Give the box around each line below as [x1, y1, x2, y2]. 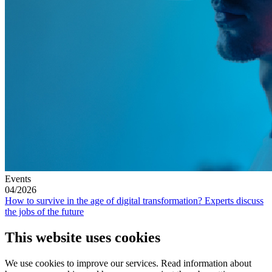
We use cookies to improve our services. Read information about [5, 257, 251, 268]
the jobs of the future [5, 206, 84, 217]
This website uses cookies [5, 229, 160, 245]
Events [5, 174, 31, 185]
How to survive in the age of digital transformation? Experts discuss [5, 195, 263, 206]
